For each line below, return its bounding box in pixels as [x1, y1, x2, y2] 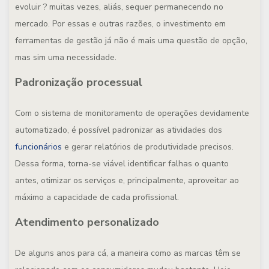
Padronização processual [15, 75, 142, 89]
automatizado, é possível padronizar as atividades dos [15, 124, 222, 136]
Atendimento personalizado [15, 215, 159, 229]
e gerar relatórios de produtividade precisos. [62, 141, 234, 153]
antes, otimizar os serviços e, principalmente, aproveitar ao [15, 175, 239, 186]
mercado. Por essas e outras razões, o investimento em [15, 18, 226, 29]
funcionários [15, 141, 62, 153]
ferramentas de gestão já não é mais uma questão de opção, [15, 35, 247, 46]
